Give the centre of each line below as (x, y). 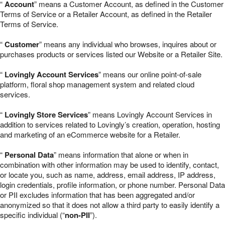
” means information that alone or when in (121, 154)
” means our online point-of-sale (150, 74)
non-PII (77, 215)
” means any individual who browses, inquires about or (128, 44)
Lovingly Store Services (46, 115)
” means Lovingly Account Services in (150, 114)
